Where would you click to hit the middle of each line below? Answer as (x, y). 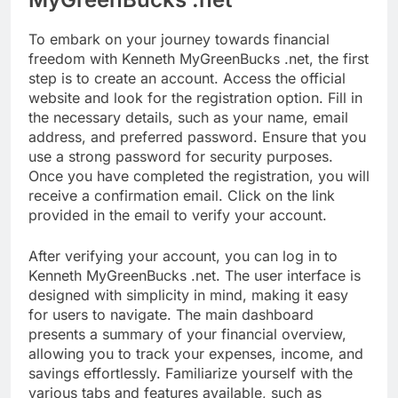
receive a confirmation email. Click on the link (182, 196)
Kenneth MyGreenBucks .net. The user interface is (195, 276)
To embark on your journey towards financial (179, 40)
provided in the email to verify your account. (178, 215)
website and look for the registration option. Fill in (195, 98)
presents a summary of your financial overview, (187, 334)
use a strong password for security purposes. (181, 157)
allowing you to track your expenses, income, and (196, 354)
